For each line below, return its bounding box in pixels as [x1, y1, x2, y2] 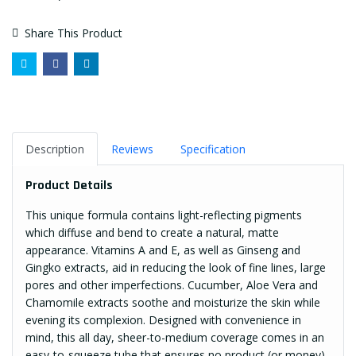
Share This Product [25, 25, 122, 41]
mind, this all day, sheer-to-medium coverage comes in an [25, 330, 324, 346]
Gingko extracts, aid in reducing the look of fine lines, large [25, 260, 326, 276]
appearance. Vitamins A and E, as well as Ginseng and [25, 242, 300, 258]
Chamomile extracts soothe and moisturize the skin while [25, 295, 320, 311]
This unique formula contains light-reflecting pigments [25, 207, 302, 223]
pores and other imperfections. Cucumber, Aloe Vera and [25, 277, 318, 293]
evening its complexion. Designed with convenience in [25, 312, 301, 328]
